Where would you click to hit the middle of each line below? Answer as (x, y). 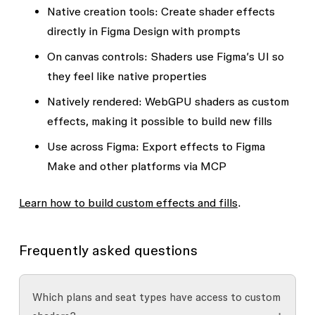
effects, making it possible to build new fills (159, 121)
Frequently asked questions (108, 250)
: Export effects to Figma (200, 146)
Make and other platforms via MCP (136, 166)
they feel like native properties (127, 76)
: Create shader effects (214, 11)
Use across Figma (91, 146)
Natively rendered (92, 101)
